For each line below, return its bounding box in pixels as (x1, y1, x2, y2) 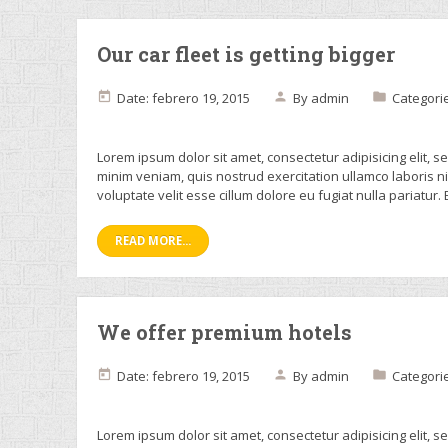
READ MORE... (115, 233, 191, 248)
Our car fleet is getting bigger (97, 41, 395, 67)
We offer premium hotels (97, 319, 352, 345)
